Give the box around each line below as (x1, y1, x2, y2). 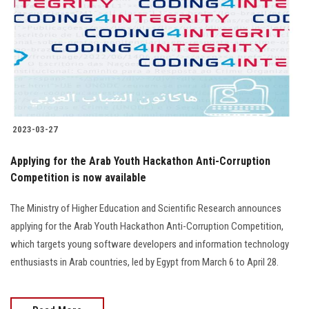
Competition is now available (10, 171, 146, 185)
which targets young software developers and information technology (10, 238, 289, 251)
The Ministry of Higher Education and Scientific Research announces (10, 202, 281, 215)
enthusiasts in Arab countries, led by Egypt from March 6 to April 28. (10, 256, 279, 269)
